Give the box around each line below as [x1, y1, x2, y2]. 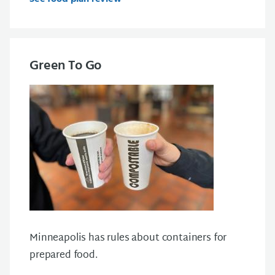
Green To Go [29, 55, 102, 77]
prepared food [29, 246, 95, 265]
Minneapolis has [29, 229, 107, 247]
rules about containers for [107, 229, 227, 247]
